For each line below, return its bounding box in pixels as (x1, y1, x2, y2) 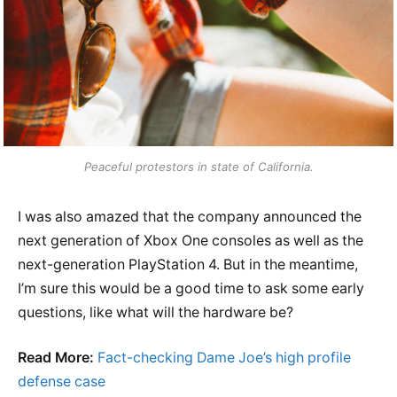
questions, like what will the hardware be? (18, 303, 293, 321)
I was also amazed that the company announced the (18, 207, 362, 225)
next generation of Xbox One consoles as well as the (18, 231, 363, 249)
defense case (18, 373, 105, 391)
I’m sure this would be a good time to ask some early (18, 279, 364, 297)
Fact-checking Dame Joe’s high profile (97, 349, 351, 367)
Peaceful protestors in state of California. (83, 159, 314, 174)
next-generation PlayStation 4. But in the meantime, (18, 255, 358, 273)
